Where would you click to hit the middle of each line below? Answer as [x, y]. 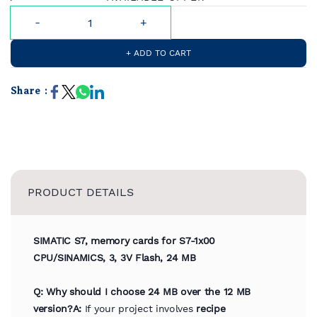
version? [53, 309]
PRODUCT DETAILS [81, 192]
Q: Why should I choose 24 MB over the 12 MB [142, 292]
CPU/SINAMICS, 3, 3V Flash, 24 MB [115, 258]
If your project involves [139, 309]
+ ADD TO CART [158, 53]
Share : [29, 91]
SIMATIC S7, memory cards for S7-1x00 [125, 241]
